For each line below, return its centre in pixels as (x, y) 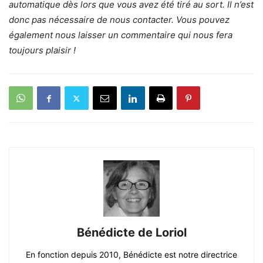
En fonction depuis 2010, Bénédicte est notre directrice (131, 254)
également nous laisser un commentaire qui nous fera (121, 35)
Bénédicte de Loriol (131, 232)
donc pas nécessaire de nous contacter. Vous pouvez (119, 20)
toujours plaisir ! (42, 50)
